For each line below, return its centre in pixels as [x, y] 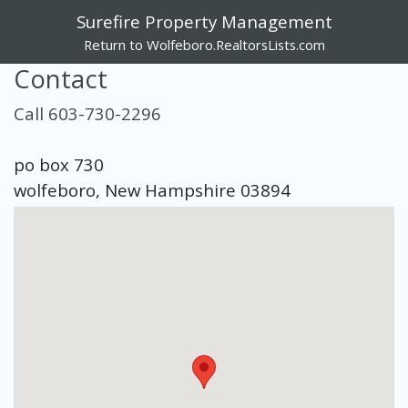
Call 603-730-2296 [87, 113]
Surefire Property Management [204, 21]
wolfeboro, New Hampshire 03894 [152, 190]
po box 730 [59, 164]
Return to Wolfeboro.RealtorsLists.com [204, 45]
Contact [61, 79]
